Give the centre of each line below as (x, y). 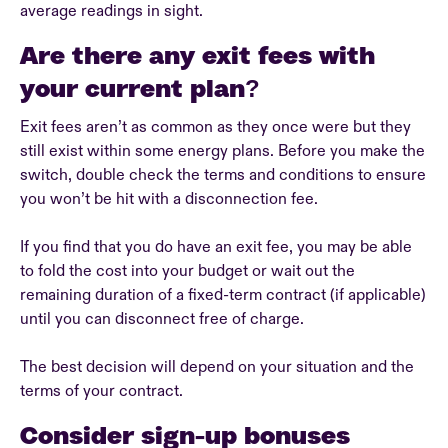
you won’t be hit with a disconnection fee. (171, 199)
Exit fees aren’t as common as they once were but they (215, 127)
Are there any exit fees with (197, 55)
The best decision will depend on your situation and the (217, 367)
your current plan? (140, 88)
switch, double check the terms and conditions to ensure (223, 175)
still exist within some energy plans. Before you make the (222, 151)
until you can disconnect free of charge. (164, 319)
